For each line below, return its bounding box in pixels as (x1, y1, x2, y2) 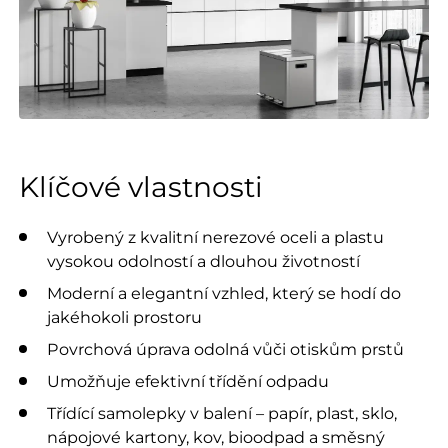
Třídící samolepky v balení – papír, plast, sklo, (47, 403, 397, 424)
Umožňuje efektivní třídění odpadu (47, 371, 329, 392)
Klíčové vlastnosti (18, 170, 263, 205)
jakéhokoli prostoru (47, 307, 202, 328)
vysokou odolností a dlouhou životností (47, 251, 360, 272)
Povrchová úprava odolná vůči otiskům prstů (47, 339, 404, 360)
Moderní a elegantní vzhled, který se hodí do (47, 283, 401, 304)
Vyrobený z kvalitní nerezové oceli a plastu (47, 227, 384, 248)
